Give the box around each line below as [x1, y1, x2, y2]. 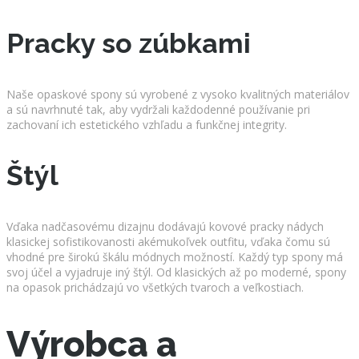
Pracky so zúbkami [6, 26, 251, 59]
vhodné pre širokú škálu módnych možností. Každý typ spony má [6, 248, 343, 264]
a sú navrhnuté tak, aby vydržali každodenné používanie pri [6, 101, 310, 117]
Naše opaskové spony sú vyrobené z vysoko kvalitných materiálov [6, 86, 349, 102]
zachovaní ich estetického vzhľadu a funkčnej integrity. [6, 116, 287, 132]
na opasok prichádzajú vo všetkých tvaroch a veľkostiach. [6, 279, 304, 295]
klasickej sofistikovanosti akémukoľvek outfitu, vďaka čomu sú [6, 233, 330, 249]
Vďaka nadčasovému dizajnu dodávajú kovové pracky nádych [6, 218, 324, 234]
